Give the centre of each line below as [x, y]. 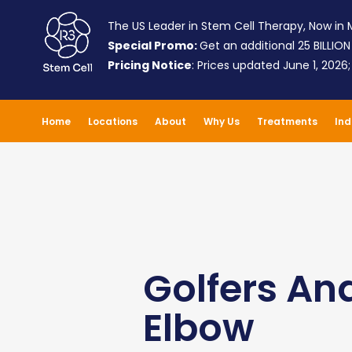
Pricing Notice [149, 65]
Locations [112, 121]
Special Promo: [153, 46]
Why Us [221, 121]
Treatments [287, 121]
